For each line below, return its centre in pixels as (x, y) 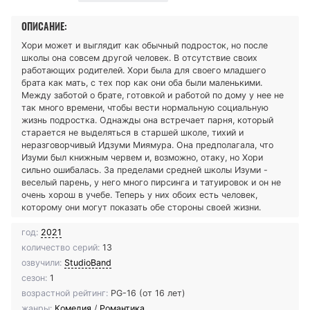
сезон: (34, 277)
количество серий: (61, 247)
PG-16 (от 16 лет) (148, 293)
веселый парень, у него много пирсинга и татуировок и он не (151, 182)
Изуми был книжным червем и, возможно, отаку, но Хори (142, 157)
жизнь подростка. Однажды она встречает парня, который (147, 120)
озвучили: (42, 262)
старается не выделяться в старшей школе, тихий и (133, 132)
